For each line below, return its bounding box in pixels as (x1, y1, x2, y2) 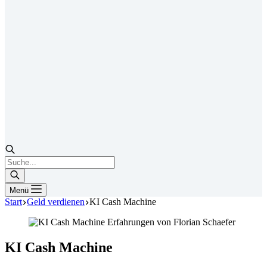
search (4, 166, 28, 176)
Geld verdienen (27, 197, 85, 207)
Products (4, 156, 37, 166)
